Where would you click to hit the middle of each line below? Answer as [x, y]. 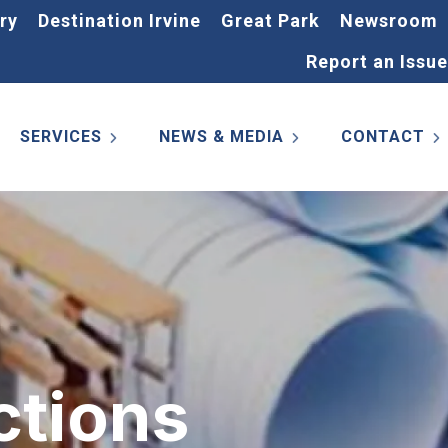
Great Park [270, 20]
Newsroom [389, 20]
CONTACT [383, 136]
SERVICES [61, 136]
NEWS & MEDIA [221, 136]
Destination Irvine [119, 20]
